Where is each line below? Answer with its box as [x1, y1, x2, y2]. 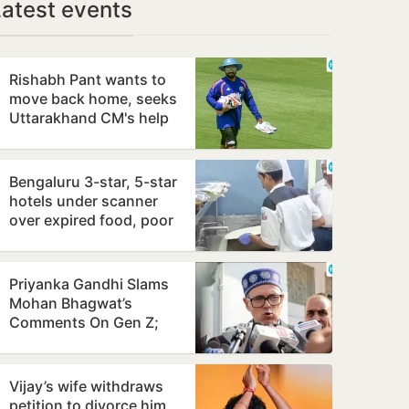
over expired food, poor [9, 211, 173, 229]
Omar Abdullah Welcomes [9, 332, 188, 351]
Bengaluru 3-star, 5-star [9, 173, 177, 191]
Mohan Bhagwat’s [9, 294, 132, 312]
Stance [9, 351, 58, 370]
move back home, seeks [9, 89, 177, 108]
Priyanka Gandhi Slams [9, 275, 169, 293]
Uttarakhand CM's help [9, 109, 169, 127]
